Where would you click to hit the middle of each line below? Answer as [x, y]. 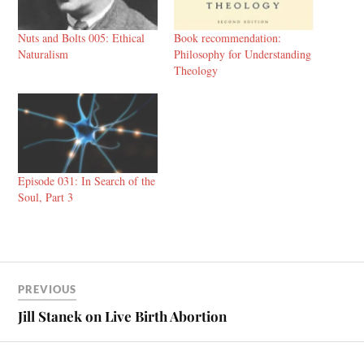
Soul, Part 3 [46, 197]
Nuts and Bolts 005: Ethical [82, 38]
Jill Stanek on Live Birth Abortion [123, 316]
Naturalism [43, 54]
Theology [196, 71]
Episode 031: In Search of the [87, 181]
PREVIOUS [48, 290]
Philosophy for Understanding [243, 54]
